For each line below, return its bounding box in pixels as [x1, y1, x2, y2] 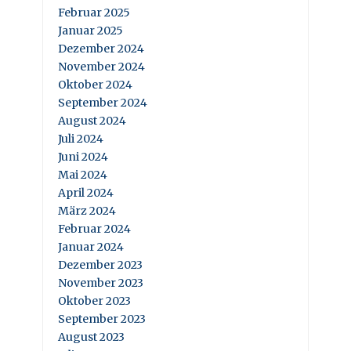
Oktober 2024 [58, 78, 132, 92]
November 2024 [58, 60, 145, 74]
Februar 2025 [58, 5, 130, 20]
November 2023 [58, 276, 143, 291]
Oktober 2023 [58, 294, 131, 309]
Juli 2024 [58, 132, 103, 147]
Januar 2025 [58, 24, 123, 38]
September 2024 [58, 96, 147, 110]
